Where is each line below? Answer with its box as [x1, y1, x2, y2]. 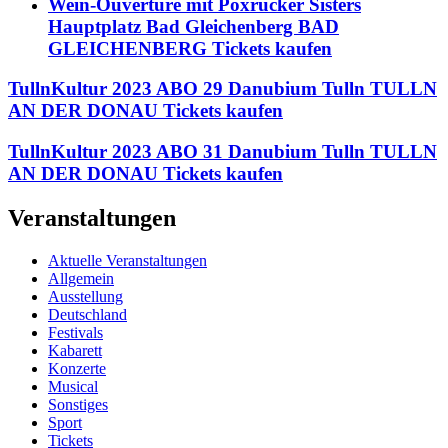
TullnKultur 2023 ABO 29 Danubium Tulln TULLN [8, 78, 437, 100]
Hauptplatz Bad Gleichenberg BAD [48, 15, 339, 37]
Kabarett [48, 341, 102, 359]
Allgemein [48, 269, 114, 287]
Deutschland [48, 305, 127, 323]
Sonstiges [48, 395, 108, 413]
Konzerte [48, 359, 106, 377]
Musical [48, 377, 98, 395]
